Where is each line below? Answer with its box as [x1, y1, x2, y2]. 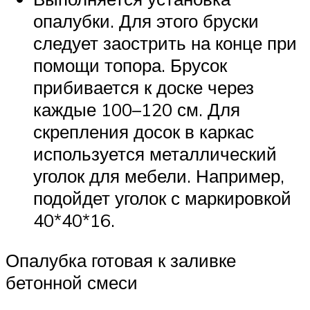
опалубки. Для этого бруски [33, 10, 259, 33]
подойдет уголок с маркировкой [33, 187, 291, 210]
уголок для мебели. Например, [33, 165, 284, 188]
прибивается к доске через [33, 76, 254, 99]
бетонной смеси [6, 271, 138, 293]
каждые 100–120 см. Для [33, 98, 240, 121]
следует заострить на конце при [33, 32, 297, 55]
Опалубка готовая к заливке [6, 248, 236, 271]
